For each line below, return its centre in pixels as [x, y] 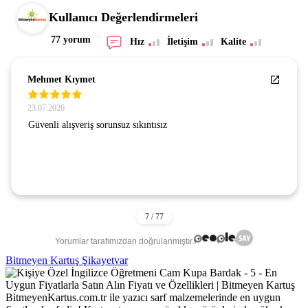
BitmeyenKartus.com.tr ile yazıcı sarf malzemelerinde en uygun [143, 297]
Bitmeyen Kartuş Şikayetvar [67, 260]
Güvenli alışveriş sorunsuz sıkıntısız [98, 124]
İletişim [182, 41]
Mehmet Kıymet [62, 79]
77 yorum [71, 39]
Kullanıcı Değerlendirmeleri [123, 18]
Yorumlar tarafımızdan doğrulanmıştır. [125, 242]
